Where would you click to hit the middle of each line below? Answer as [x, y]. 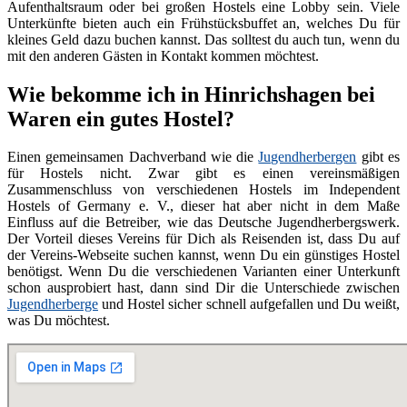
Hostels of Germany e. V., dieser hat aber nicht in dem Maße [203, 206]
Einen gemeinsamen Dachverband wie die [133, 157]
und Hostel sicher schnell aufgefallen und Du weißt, [249, 304]
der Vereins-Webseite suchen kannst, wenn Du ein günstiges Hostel [203, 255]
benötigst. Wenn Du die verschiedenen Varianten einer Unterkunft [203, 272]
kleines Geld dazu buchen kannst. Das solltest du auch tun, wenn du [203, 39]
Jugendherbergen [308, 157]
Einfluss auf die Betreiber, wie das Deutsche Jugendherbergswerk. [203, 223]
